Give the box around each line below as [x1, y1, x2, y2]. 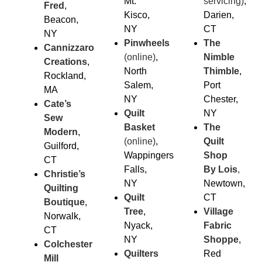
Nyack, [123, 220, 153, 230]
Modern [44, 126, 78, 137]
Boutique [44, 196, 85, 207]
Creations [44, 56, 87, 67]
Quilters [123, 248, 158, 258]
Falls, [123, 164, 147, 174]
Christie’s [44, 168, 85, 179]
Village [204, 206, 234, 216]
